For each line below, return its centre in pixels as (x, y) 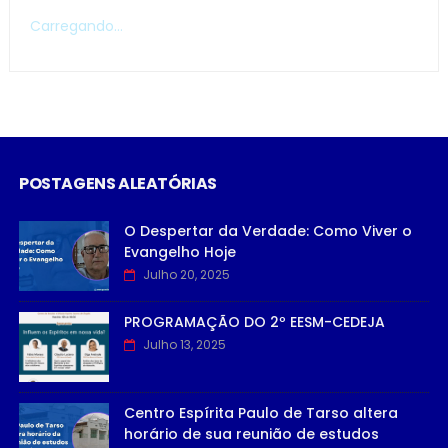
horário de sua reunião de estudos (251, 434)
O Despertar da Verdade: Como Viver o (267, 231)
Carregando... (76, 26)
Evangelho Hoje (179, 252)
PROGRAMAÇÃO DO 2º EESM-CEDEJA (254, 322)
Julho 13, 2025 (184, 345)
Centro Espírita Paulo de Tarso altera (260, 413)
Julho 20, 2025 (186, 275)
